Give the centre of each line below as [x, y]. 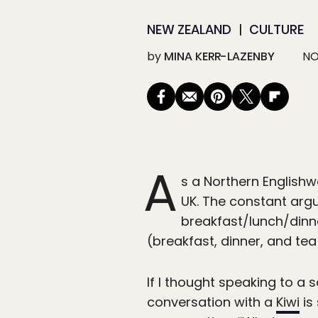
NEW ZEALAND [189, 30]
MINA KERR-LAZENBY [219, 57]
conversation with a [212, 302]
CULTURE [276, 30]
